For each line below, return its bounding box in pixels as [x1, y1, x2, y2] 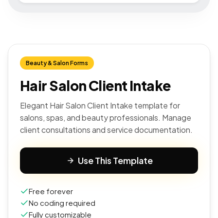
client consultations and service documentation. [20, 125, 193, 135]
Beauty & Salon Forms [26, 59, 88, 67]
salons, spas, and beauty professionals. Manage [20, 112, 191, 123]
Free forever [29, 186, 73, 196]
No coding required [29, 198, 95, 207]
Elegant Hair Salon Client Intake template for [20, 100, 180, 110]
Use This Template [78, 155, 153, 166]
